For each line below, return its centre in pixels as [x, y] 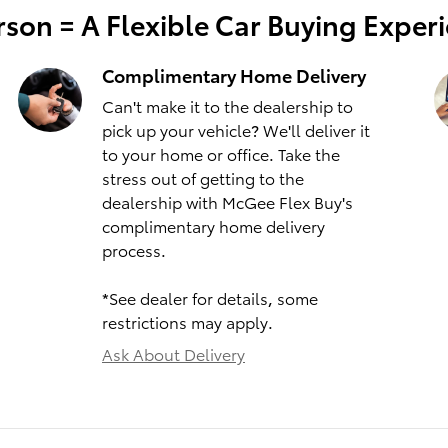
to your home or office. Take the [221, 154]
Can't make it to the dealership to [227, 106]
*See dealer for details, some [210, 298]
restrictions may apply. [187, 322]
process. [134, 250]
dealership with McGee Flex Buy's [227, 202]
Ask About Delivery [173, 354]
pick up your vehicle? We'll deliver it [236, 130]
